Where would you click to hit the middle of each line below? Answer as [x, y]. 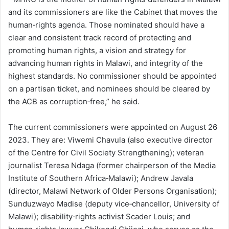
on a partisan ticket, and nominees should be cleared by [109, 88]
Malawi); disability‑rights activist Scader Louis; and [99, 216]
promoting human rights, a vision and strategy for [97, 50]
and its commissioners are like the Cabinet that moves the [113, 12]
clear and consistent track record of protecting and [100, 37]
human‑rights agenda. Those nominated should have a [106, 25]
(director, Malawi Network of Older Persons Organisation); [112, 191]
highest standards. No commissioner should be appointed [112, 76]
